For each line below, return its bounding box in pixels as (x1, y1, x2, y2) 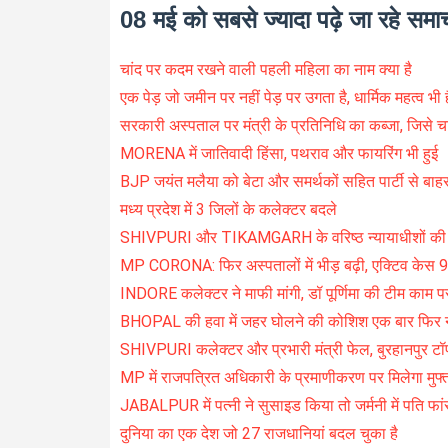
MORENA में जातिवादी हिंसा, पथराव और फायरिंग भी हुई (119, 143, 438, 163)
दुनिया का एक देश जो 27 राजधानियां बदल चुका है (119, 423, 398, 443)
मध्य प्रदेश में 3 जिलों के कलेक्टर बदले (119, 199, 337, 219)
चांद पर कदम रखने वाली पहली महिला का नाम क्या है (119, 59, 412, 79)
